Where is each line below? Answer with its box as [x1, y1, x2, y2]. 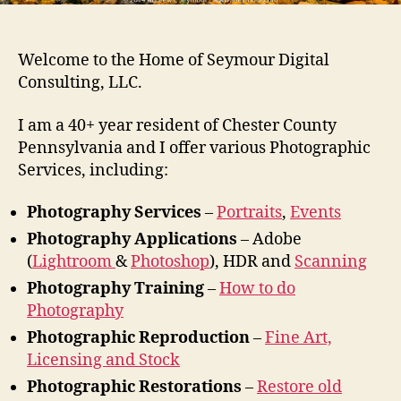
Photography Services [27, 202, 201, 223]
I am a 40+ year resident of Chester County [18, 115, 337, 136]
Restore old [257, 377, 342, 397]
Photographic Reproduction [27, 328, 250, 348]
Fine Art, [265, 328, 332, 348]
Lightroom [32, 252, 115, 272]
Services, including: [18, 159, 168, 181]
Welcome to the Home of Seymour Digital [18, 50, 329, 71]
